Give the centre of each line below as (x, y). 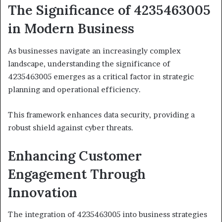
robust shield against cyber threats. (71, 127)
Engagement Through (77, 174)
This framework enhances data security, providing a (101, 114)
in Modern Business (71, 28)
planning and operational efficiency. (74, 89)
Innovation (43, 192)
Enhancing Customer (75, 155)
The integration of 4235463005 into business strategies (108, 215)
